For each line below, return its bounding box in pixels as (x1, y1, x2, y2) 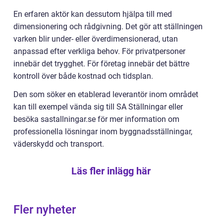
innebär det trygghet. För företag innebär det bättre (13, 58, 189, 68)
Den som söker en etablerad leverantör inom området (13, 89, 198, 99)
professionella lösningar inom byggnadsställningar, (13, 126, 192, 136)
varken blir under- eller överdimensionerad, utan (13, 34, 178, 44)
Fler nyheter (13, 202, 76, 217)
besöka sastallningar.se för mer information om (13, 114, 179, 124)
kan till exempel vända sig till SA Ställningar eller (13, 102, 183, 111)
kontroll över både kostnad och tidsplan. (13, 71, 153, 81)
